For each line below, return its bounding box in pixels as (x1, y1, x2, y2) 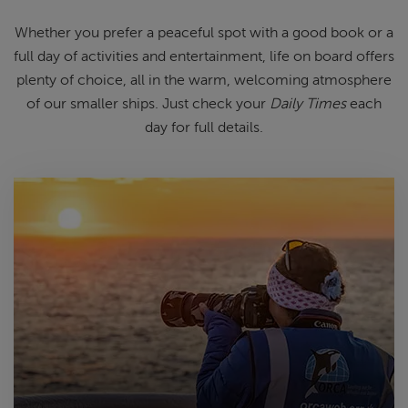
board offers (314, 48, 394, 66)
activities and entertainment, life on (81, 48, 311, 66)
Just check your (162, 96, 270, 113)
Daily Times (270, 96, 346, 113)
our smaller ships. (44, 96, 162, 113)
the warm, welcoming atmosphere (164, 72, 392, 89)
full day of (14, 48, 77, 66)
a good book (281, 25, 364, 42)
